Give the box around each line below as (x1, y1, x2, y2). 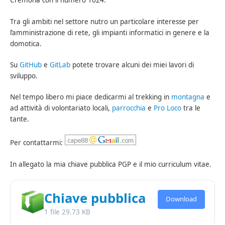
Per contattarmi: (10, 138, 65, 148)
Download (166, 194, 197, 204)
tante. (10, 115, 30, 124)
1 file (44, 207, 62, 216)
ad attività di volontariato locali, (10, 103, 113, 113)
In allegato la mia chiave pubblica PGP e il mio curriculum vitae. (10, 159, 212, 169)
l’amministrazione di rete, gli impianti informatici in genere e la (10, 28, 210, 37)
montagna (171, 92, 205, 102)
